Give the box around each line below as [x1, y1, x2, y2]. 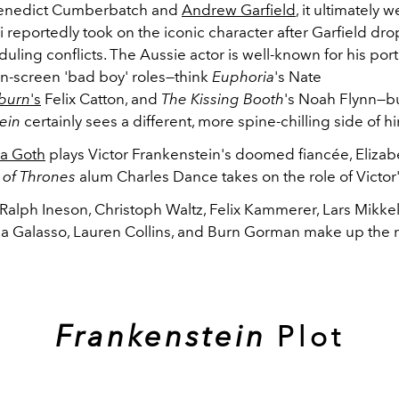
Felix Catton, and [45, 90, 158, 109]
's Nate [274, 68, 322, 86]
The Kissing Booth [161, 90, 284, 109]
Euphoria [212, 68, 274, 86]
